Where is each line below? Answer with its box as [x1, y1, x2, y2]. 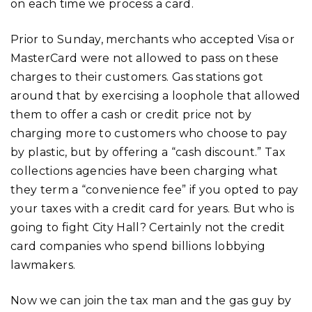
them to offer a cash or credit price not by [10, 107, 252, 121]
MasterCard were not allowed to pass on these [10, 51, 279, 65]
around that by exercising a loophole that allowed [10, 88, 301, 102]
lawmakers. [10, 258, 76, 272]
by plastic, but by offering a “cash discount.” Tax [10, 145, 286, 159]
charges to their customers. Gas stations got [10, 70, 264, 84]
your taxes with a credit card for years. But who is [10, 201, 295, 215]
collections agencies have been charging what [10, 164, 279, 178]
